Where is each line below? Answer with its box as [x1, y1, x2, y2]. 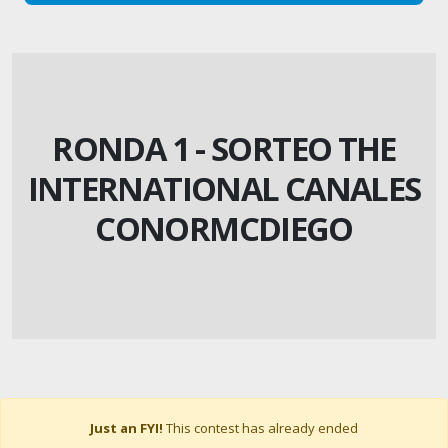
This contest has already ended [163, 418, 358, 437]
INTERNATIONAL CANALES [27, 165, 421, 211]
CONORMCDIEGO [95, 205, 353, 251]
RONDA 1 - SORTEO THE [52, 125, 396, 171]
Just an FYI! [90, 418, 163, 437]
